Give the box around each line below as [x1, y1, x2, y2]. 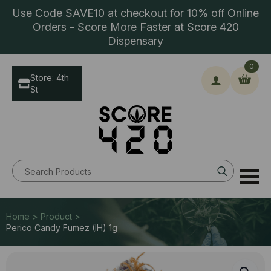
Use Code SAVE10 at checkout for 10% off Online [12, 7, 259, 19]
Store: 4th [30, 73, 69, 83]
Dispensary [108, 34, 163, 47]
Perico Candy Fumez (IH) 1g [6, 223, 117, 233]
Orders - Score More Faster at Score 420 [32, 21, 239, 33]
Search [232, 158, 263, 172]
